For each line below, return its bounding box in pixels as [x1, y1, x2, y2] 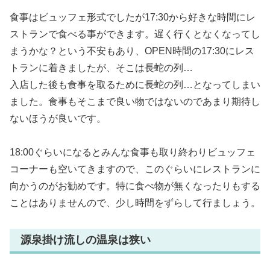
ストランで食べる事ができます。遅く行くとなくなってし [10, 28, 260, 39]
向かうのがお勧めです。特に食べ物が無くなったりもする [10, 181, 260, 192]
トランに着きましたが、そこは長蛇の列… [10, 62, 193, 73]
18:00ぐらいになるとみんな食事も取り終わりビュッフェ [10, 147, 256, 158]
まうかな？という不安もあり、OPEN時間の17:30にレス [10, 45, 254, 56]
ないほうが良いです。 [10, 113, 106, 124]
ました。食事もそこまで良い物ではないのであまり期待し [10, 96, 260, 107]
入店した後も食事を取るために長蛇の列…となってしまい [10, 79, 260, 90]
